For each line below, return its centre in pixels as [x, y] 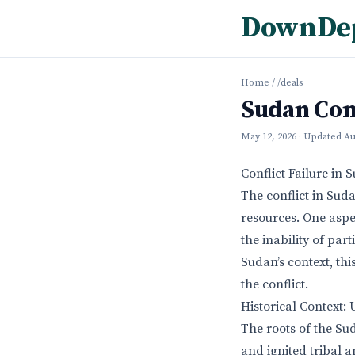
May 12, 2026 [269, 137]
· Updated [321, 137]
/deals [290, 83]
